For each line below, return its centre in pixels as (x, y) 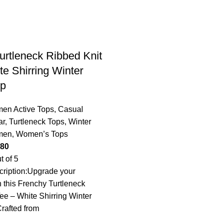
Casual (71, 109)
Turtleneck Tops (37, 122)
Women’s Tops (42, 134)
